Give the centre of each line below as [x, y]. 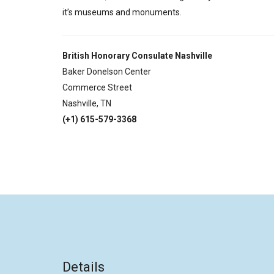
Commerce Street [97, 87]
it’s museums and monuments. [122, 12]
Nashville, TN [87, 103]
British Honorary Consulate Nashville [137, 55]
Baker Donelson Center [107, 71]
